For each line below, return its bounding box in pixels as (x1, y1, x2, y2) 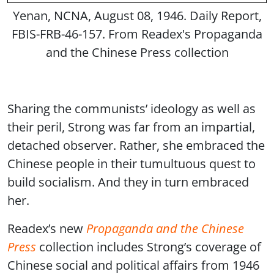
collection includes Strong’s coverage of (36, 238, 261, 256)
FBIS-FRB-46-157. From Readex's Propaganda (12, 25, 262, 43)
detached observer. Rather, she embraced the (7, 136, 265, 154)
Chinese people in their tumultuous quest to (7, 155, 256, 172)
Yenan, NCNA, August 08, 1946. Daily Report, (12, 7, 262, 24)
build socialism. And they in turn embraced (7, 173, 249, 191)
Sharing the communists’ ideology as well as (7, 100, 256, 117)
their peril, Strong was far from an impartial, (7, 118, 255, 136)
